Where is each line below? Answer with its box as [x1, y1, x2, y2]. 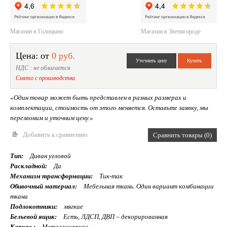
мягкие [62, 203, 83, 211]
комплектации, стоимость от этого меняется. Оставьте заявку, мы [10, 104, 208, 112]
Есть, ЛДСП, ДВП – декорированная [62, 213, 168, 221]
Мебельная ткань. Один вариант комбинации [82, 182, 214, 191]
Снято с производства [16, 74, 75, 82]
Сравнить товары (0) [153, 131, 212, 139]
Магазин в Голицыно [10, 28, 63, 35]
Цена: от [16, 51, 52, 61]
